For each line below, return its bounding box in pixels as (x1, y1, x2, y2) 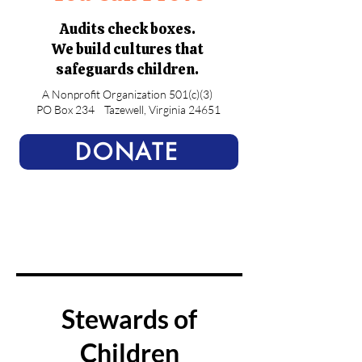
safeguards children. (56, 60, 199, 78)
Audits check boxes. (59, 19, 196, 38)
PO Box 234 (36, 103, 95, 116)
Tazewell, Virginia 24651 (103, 103, 221, 116)
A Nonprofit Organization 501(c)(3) (42, 87, 213, 101)
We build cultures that (51, 40, 204, 58)
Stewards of (61, 303, 197, 335)
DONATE (75, 137, 179, 166)
